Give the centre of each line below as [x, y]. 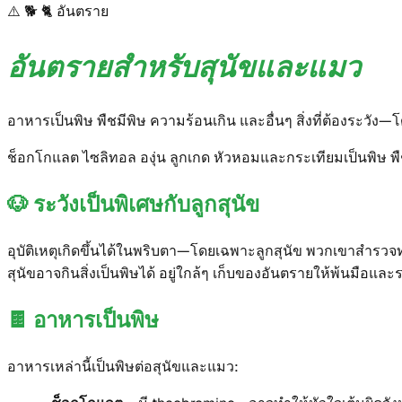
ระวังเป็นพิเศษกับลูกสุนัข [146, 204]
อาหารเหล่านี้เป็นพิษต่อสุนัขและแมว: [123, 366]
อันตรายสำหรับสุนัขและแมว [184, 68]
